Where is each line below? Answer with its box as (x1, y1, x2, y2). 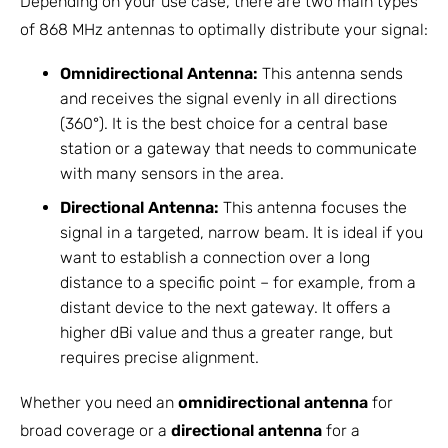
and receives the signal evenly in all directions (60, 88, 397, 108)
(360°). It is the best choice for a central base (60, 113, 388, 133)
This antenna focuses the (219, 198, 407, 218)
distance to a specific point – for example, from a (60, 273, 416, 293)
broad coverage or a (20, 420, 171, 440)
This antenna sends (258, 63, 403, 83)
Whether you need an (20, 392, 178, 412)
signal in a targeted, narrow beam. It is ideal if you (60, 223, 423, 243)
